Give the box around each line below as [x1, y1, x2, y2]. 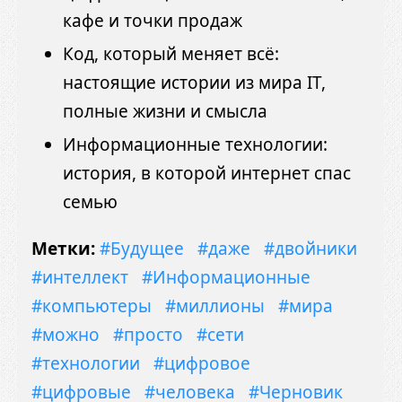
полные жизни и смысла [63, 99, 267, 123]
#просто [113, 322, 183, 346]
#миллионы [165, 293, 265, 318]
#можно [31, 322, 100, 346]
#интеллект [31, 265, 128, 289]
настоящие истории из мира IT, [63, 70, 326, 94]
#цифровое [153, 351, 250, 375]
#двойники [264, 236, 357, 260]
